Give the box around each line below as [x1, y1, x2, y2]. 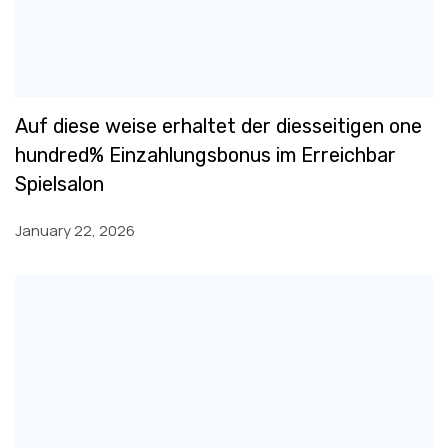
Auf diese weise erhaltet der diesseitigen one [15, 114, 422, 139]
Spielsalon [15, 172, 104, 197]
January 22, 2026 [15, 220, 135, 241]
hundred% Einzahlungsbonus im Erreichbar [15, 143, 396, 168]
